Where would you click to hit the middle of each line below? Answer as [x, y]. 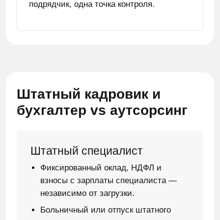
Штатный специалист [87, 151]
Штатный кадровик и [89, 94]
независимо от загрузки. [87, 193]
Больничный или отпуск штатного [106, 210]
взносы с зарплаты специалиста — [109, 180]
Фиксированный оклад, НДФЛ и [101, 168]
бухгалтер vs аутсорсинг [102, 110]
